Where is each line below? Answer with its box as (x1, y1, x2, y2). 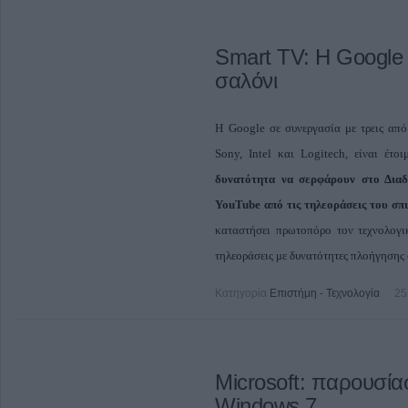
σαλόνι (215, 68, 278, 94)
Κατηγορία (215, 287, 268, 301)
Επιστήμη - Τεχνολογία (270, 287, 381, 301)
